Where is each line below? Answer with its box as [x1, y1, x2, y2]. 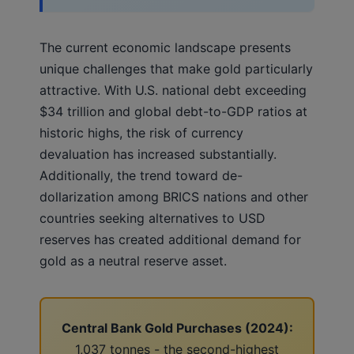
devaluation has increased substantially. [40, 145, 277, 162]
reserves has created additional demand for [40, 231, 301, 247]
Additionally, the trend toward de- [40, 167, 243, 183]
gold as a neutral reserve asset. [40, 252, 227, 269]
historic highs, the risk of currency [40, 124, 243, 141]
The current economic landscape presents [40, 39, 291, 55]
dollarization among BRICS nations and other [40, 188, 308, 205]
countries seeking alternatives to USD [40, 209, 265, 226]
